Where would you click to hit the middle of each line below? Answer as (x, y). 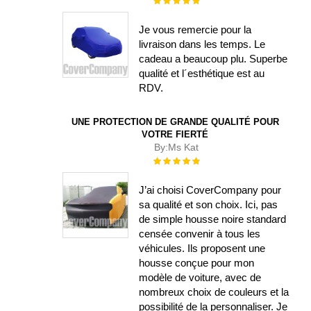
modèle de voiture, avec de (200, 277)
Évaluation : (175, 159)
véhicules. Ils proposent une (202, 248)
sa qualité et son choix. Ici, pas (209, 204)
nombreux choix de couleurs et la (214, 292)
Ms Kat (183, 147)
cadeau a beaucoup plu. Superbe (213, 58)
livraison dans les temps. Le (202, 44)
